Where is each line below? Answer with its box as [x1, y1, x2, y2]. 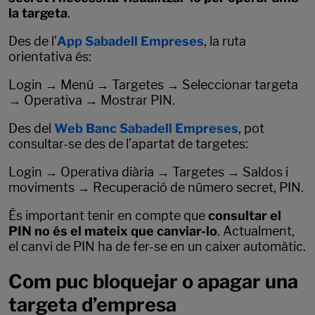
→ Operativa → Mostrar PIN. [8, 92, 175, 108]
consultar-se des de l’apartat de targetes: [8, 136, 248, 151]
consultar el [208, 207, 281, 223]
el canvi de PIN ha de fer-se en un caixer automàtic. [8, 238, 306, 254]
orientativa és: [8, 49, 91, 64]
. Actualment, [217, 223, 295, 238]
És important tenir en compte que [8, 207, 208, 223]
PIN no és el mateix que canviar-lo [8, 223, 217, 238]
